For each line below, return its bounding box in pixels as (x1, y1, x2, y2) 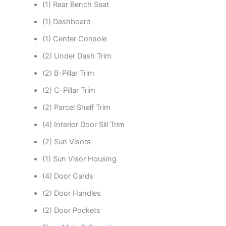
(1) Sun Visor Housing (42, 154, 117, 164)
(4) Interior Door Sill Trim (42, 120, 125, 130)
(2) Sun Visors (42, 137, 91, 147)
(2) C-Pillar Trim (42, 86, 95, 95)
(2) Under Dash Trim (42, 51, 111, 61)
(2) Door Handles (42, 189, 101, 198)
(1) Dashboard (42, 17, 91, 27)
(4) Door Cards (42, 172, 93, 181)
